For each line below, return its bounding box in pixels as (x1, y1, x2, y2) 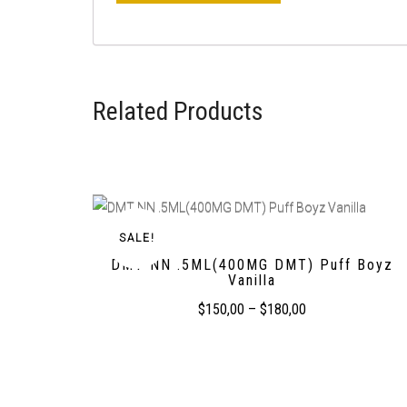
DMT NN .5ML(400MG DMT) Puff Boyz (110, 255, 393, 273)
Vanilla (227, 271, 276, 289)
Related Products (93, 95, 263, 126)
